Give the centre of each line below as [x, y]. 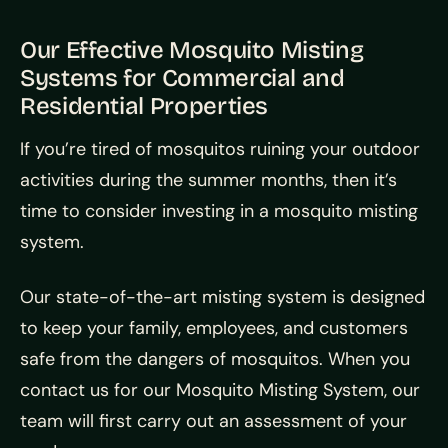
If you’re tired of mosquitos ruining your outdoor [220, 149]
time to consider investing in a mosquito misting [219, 211]
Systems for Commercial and [182, 78]
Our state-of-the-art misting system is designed [222, 297]
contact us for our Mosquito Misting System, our [220, 390]
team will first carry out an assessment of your [213, 421]
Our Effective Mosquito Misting [192, 50]
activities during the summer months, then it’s [208, 180]
